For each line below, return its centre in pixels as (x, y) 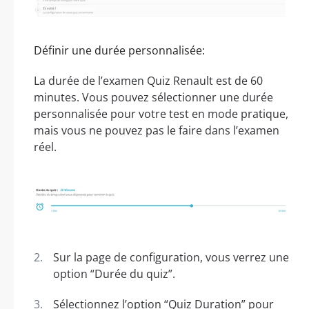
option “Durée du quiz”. (114, 273)
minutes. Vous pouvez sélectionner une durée (153, 97)
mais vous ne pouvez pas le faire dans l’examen (157, 130)
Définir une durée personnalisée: (119, 50)
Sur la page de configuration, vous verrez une (171, 257)
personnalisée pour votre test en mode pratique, (161, 113)
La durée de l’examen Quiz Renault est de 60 (148, 80)
